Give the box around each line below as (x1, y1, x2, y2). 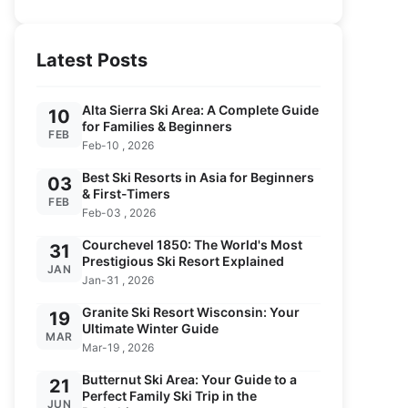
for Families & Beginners (82, 118, 232, 134)
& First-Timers (82, 186, 170, 201)
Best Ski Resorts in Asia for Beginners (82, 169, 314, 185)
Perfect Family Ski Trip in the (82, 388, 257, 403)
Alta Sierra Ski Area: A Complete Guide (82, 102, 319, 117)
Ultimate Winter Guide (82, 321, 219, 336)
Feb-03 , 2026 (82, 206, 156, 219)
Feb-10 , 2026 (82, 138, 154, 152)
